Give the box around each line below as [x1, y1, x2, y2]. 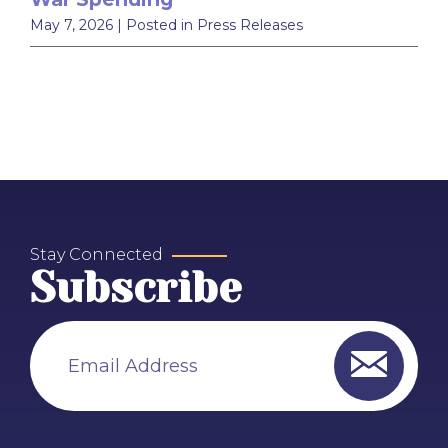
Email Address [43, 345, 142, 363]
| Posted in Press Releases [117, 15, 303, 34]
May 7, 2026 [30, 15, 113, 34]
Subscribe [30, 264, 242, 312]
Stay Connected [30, 245, 163, 264]
